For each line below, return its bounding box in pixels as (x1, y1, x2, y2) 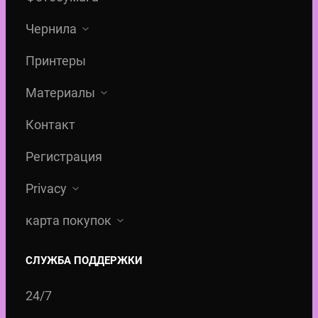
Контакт (26, 117, 75, 133)
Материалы (26, 85, 95, 101)
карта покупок (26, 213, 111, 229)
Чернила (26, 21, 77, 37)
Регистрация (26, 149, 102, 165)
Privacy (26, 181, 67, 197)
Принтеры (26, 53, 86, 69)
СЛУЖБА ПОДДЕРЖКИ (26, 254, 143, 268)
